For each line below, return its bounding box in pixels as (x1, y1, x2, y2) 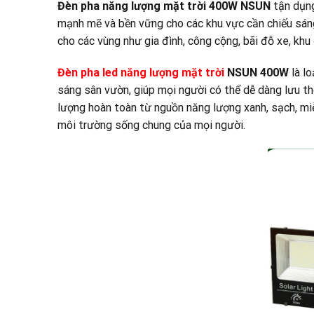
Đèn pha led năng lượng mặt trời (57, 66, 224, 80)
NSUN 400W (224, 66, 289, 80)
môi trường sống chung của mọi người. (57, 118, 245, 132)
